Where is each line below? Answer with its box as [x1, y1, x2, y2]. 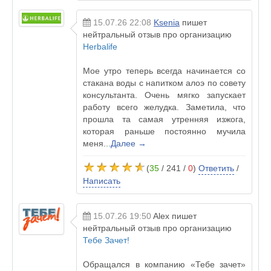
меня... [83, 139, 111, 148]
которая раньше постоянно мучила [83, 126, 246, 136]
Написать [83, 176, 120, 186]
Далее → [111, 139, 146, 148]
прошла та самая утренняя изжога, [83, 114, 246, 124]
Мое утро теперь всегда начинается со [83, 66, 246, 76]
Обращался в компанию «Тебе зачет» [83, 260, 246, 269]
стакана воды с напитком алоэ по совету [83, 78, 246, 88]
